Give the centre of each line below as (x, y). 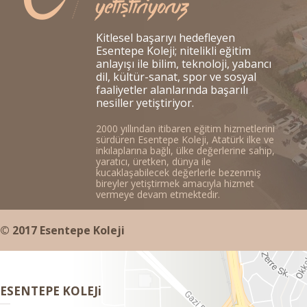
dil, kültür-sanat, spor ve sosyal (176, 77)
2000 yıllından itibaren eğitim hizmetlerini (185, 128)
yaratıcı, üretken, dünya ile (153, 161)
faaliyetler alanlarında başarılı (172, 90)
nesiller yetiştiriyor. (145, 103)
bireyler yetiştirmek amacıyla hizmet (175, 183)
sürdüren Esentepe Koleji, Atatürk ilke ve (185, 139)
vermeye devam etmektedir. (158, 194)
